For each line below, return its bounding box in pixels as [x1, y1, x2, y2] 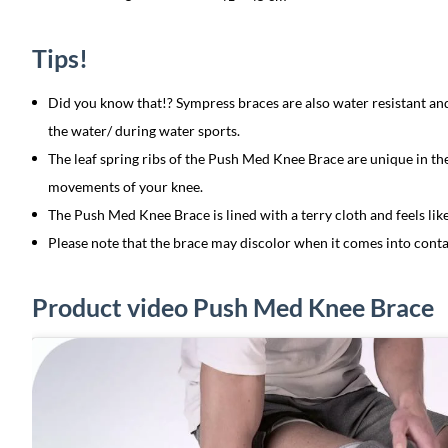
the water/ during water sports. [48, 122, 240, 139]
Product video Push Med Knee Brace [32, 292, 434, 322]
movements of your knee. [48, 178, 203, 195]
